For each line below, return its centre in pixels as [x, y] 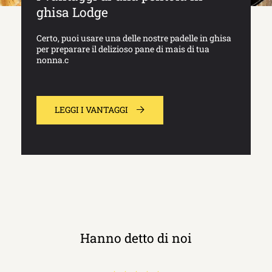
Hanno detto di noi [136, 238]
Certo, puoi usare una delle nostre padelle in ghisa [134, 38]
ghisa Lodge [72, 12]
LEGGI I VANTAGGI [91, 109]
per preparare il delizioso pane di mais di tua [123, 49]
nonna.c [53, 59]
